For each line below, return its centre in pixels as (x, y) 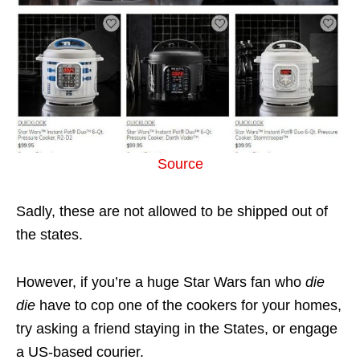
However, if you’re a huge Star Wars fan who (161, 282)
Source (180, 164)
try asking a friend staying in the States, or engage (177, 328)
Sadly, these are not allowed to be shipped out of (172, 211)
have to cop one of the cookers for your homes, (190, 305)
